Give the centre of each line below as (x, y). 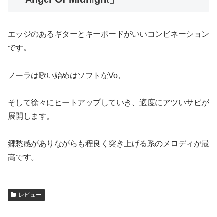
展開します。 (31, 116)
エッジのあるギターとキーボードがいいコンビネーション (108, 34)
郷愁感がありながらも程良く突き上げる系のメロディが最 (108, 144)
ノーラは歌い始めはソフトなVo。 (67, 75)
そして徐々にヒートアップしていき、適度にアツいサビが (108, 103)
